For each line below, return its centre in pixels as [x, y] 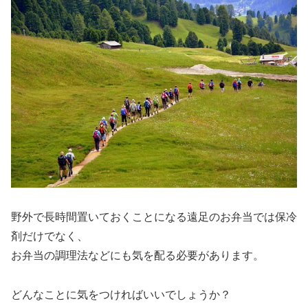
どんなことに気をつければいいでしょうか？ [121, 294]
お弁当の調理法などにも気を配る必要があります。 [137, 255]
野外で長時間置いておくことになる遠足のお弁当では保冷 [154, 217]
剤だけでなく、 [49, 236]
